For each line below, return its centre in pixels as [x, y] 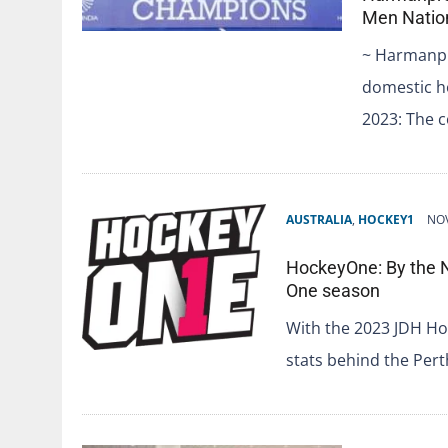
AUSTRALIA [319, 219]
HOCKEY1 [386, 219]
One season [333, 290]
